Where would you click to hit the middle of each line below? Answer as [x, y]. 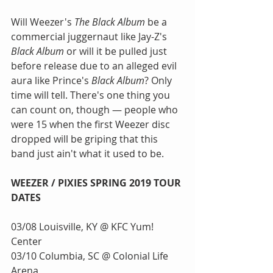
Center [27, 241]
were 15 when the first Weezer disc [92, 124]
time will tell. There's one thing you [92, 95]
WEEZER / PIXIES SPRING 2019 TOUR [97, 183]
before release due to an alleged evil [95, 66]
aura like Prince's [51, 80]
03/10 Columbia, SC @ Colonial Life [91, 256]
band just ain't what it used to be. [87, 153]
